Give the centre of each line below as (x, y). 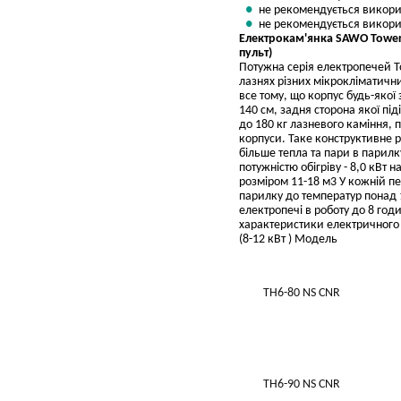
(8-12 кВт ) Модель (288, 239)
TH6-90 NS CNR (302, 384)
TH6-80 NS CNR (302, 293)
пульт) (256, 53)
